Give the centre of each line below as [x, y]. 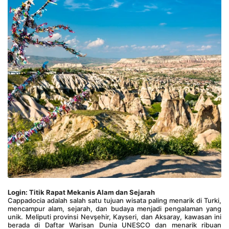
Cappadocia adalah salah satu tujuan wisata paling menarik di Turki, [114, 200]
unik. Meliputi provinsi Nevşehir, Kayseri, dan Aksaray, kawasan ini [114, 217]
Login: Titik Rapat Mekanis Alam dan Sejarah [81, 192]
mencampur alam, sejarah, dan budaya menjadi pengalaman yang [114, 209]
